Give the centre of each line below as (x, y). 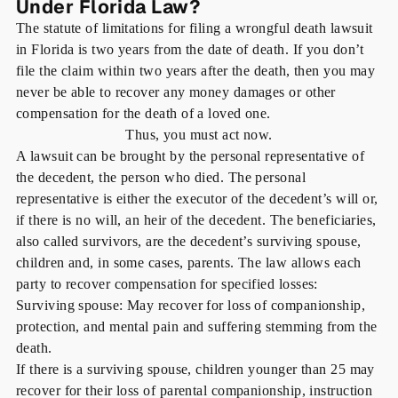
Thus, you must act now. (199, 135)
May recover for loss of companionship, (244, 306)
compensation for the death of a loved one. (143, 114)
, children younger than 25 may (281, 370)
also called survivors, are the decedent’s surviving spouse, (188, 242)
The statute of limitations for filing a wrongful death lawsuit (194, 28)
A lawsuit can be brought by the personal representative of (190, 156)
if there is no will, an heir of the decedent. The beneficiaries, (196, 220)
